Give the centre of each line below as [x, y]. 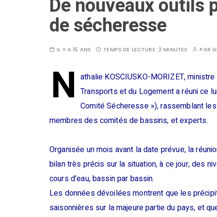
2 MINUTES [173, 50]
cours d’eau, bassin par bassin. [102, 179]
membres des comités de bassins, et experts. [129, 121]
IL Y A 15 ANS [74, 50]
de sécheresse [108, 26]
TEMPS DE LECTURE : [131, 50]
